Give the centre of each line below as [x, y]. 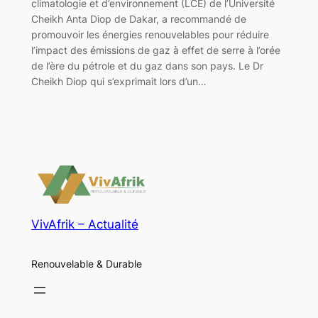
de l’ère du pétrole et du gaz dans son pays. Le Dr [147, 65]
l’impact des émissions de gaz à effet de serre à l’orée [155, 50]
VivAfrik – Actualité [84, 225]
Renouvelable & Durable [86, 263]
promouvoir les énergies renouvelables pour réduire [150, 34]
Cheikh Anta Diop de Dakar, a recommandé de [138, 18]
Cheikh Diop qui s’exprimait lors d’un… [119, 81]
